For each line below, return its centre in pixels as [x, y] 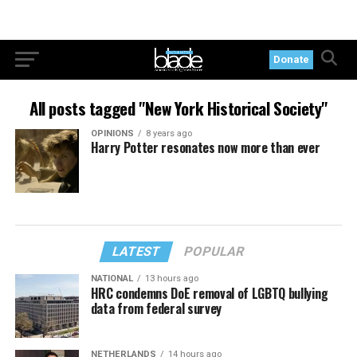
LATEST [137, 251]
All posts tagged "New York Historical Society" [178, 108]
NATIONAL [112, 278]
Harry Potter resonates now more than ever [205, 147]
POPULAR [215, 251]
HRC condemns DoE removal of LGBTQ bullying [209, 293]
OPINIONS [112, 133]
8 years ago [169, 133]
